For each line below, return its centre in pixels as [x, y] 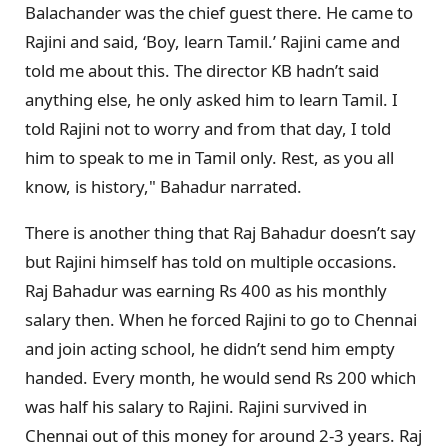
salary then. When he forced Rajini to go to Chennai [221, 319]
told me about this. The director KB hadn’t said [202, 70]
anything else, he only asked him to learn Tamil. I [211, 99]
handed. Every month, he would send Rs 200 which [220, 377]
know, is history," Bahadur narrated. [163, 186]
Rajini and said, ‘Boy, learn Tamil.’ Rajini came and [212, 41]
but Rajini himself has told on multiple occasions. [211, 261]
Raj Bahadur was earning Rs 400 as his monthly [206, 290]
